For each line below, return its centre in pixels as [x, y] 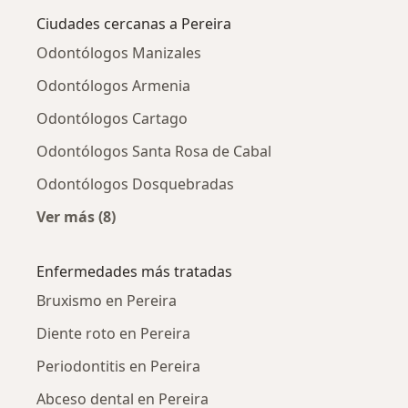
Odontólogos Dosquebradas [135, 184]
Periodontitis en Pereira [118, 367]
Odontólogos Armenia [113, 86]
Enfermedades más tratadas [134, 272]
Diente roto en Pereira [113, 334]
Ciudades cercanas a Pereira [134, 24]
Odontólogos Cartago [112, 119]
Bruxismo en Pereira [107, 301]
